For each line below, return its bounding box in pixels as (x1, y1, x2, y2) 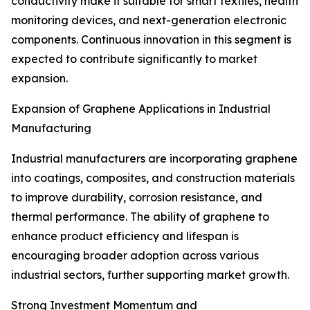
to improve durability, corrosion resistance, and (11, 190, 262, 205)
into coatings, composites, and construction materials (11, 171, 295, 185)
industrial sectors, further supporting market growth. (11, 268, 289, 282)
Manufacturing (11, 121, 91, 136)
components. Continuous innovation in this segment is (11, 33, 291, 47)
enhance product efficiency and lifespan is (11, 229, 239, 244)
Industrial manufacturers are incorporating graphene (11, 152, 298, 166)
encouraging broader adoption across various (11, 248, 259, 263)
